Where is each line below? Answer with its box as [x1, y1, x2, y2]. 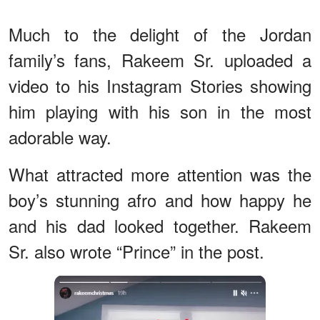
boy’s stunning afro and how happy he [9, 186, 311, 212]
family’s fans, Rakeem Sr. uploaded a [9, 46, 311, 72]
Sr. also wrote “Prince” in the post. [9, 238, 264, 264]
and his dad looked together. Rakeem [9, 212, 311, 238]
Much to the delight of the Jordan [9, 21, 311, 46]
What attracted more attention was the [9, 161, 311, 186]
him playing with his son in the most [9, 98, 311, 124]
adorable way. [9, 124, 111, 149]
